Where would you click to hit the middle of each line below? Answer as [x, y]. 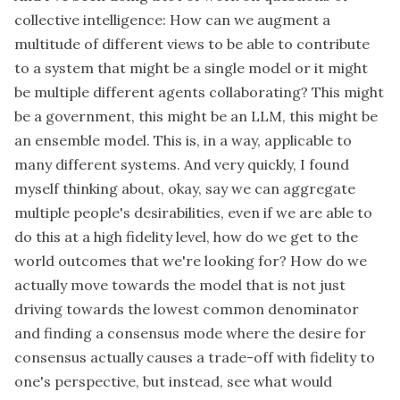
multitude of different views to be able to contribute [192, 44]
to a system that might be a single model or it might [191, 68]
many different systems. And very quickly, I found [182, 165]
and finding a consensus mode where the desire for [190, 333]
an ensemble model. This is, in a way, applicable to [183, 141]
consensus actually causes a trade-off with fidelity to [195, 358]
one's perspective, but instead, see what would [173, 382]
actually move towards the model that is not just [180, 285]
